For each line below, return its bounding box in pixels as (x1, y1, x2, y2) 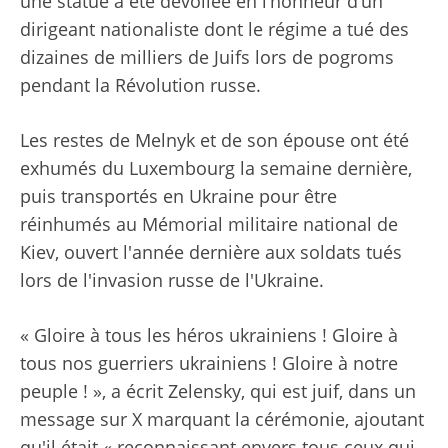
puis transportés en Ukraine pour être (20, 184, 337, 209)
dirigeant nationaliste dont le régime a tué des (20, 17, 409, 42)
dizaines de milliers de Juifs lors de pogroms (20, 45, 394, 70)
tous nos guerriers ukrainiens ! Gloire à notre (20, 351, 398, 376)
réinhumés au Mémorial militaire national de (20, 212, 398, 237)
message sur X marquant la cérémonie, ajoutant (20, 407, 424, 432)
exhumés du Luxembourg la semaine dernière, (20, 156, 412, 181)
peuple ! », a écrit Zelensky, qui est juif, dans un (20, 379, 416, 404)
